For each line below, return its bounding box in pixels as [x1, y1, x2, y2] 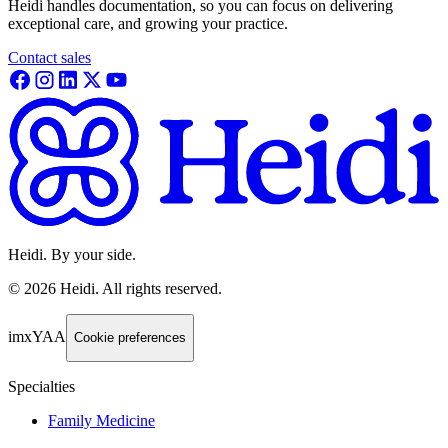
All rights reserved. [102, 279, 222, 297]
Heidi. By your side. [8, 245, 136, 263]
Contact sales [8, 48, 91, 66]
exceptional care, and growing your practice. [8, 14, 288, 32]
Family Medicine [48, 411, 155, 429]
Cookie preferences [74, 330, 186, 346]
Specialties [8, 377, 75, 395]
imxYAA [8, 328, 66, 346]
